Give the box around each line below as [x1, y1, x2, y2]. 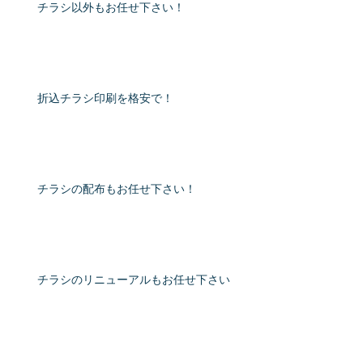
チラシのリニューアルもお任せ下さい [37, 274, 230, 288]
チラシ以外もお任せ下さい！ [37, 2, 185, 15]
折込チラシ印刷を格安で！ [37, 92, 173, 106]
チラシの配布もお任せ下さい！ [37, 183, 196, 197]
